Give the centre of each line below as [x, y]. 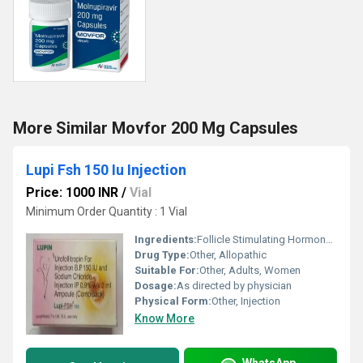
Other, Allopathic [228, 255]
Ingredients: [166, 239]
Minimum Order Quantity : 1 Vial [107, 211]
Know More [164, 318]
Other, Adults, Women [250, 270]
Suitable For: [167, 270]
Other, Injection [246, 301]
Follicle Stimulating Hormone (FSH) [261, 239]
